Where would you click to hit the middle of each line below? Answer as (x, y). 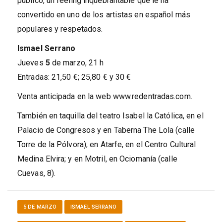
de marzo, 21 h (78, 62)
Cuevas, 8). (37, 173)
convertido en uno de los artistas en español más (104, 14)
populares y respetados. (60, 29)
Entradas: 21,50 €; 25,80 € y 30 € (74, 77)
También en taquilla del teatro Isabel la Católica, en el (111, 115)
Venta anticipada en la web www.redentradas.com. (105, 96)
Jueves (30, 62)
